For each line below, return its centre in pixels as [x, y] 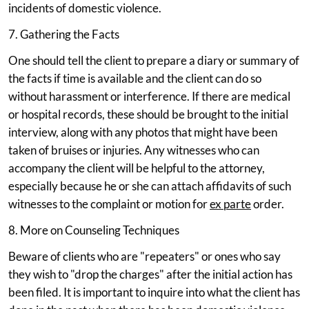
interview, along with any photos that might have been [143, 132]
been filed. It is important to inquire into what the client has [154, 292]
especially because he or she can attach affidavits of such [150, 186]
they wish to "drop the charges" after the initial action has [150, 274]
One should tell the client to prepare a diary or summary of [154, 60]
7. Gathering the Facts [64, 34]
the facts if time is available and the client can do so [135, 78]
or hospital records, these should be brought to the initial [148, 114]
